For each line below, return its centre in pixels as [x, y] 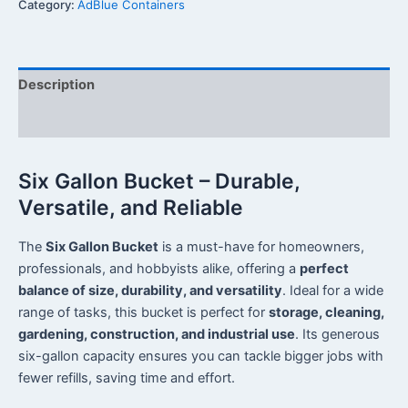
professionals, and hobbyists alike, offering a [159, 269]
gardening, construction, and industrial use [157, 335]
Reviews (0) [57, 120]
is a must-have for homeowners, [261, 247]
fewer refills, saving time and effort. [127, 378]
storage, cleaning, [326, 313]
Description [56, 85]
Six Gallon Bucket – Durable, [159, 182]
